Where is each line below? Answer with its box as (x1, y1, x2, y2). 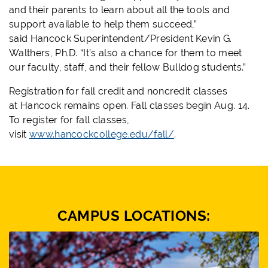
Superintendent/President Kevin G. (71, 33, 232, 45)
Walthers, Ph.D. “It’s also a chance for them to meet (9, 47, 242, 59)
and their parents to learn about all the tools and (9, 4, 230, 16)
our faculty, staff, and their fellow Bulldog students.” (9, 62, 246, 74)
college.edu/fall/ (93, 129, 174, 141)
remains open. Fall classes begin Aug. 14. (61, 100, 250, 112)
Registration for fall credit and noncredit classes (9, 86, 228, 98)
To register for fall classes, (9, 114, 130, 126)
